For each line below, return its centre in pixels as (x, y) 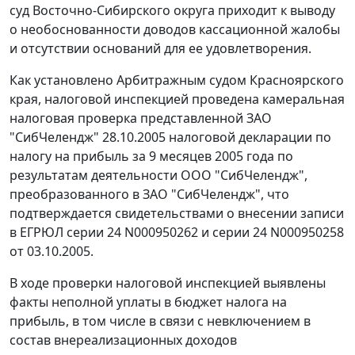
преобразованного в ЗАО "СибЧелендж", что (149, 195)
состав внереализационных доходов (123, 340)
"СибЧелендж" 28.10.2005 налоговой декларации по (170, 137)
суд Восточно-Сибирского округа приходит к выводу (172, 11)
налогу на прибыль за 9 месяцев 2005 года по (151, 157)
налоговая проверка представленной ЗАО (141, 118)
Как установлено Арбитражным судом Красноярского (177, 80)
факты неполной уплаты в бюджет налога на (148, 302)
